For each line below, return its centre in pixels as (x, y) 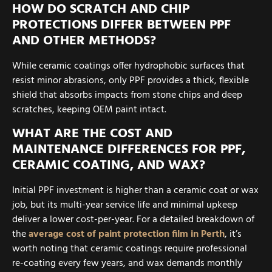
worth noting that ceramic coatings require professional (130, 249)
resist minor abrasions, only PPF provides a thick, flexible (131, 81)
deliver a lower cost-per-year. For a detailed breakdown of (133, 219)
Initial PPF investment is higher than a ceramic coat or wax (135, 190)
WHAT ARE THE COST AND (92, 134)
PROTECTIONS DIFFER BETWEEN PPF (121, 25)
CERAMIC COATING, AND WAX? (109, 165)
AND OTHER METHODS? (84, 41)
